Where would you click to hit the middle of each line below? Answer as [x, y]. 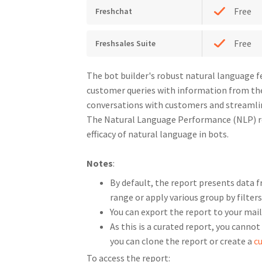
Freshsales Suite [125, 43]
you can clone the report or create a [182, 241]
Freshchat [113, 11]
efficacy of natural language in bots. [158, 134]
